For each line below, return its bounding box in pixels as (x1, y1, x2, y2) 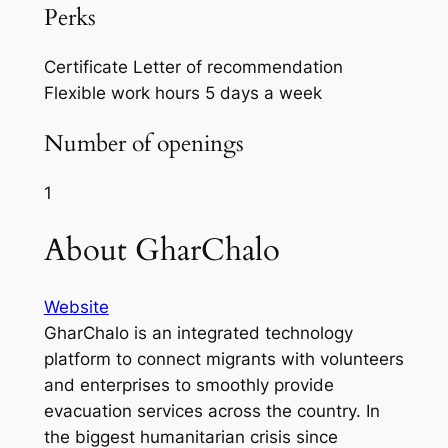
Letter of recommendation (132, 57, 343, 78)
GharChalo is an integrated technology (43, 323, 353, 344)
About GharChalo (43, 228, 280, 271)
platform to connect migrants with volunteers (43, 349, 404, 370)
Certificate (43, 57, 128, 78)
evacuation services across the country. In (43, 401, 380, 422)
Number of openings (43, 127, 244, 159)
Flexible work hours (43, 83, 200, 104)
